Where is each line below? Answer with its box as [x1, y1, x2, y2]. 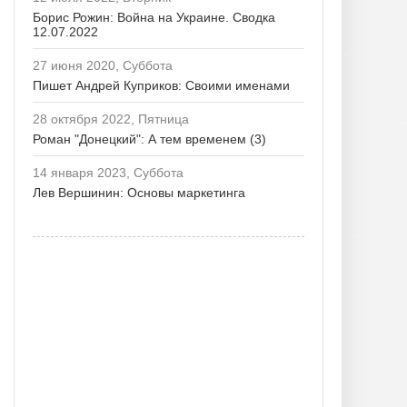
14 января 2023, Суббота [33, 165, 184, 180]
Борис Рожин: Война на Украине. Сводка [33, 10, 275, 25]
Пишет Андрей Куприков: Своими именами [33, 78, 290, 93]
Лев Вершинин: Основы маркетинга [33, 185, 245, 200]
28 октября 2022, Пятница [33, 112, 189, 126]
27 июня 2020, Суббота [33, 58, 173, 73]
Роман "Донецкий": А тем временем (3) [33, 132, 266, 146]
